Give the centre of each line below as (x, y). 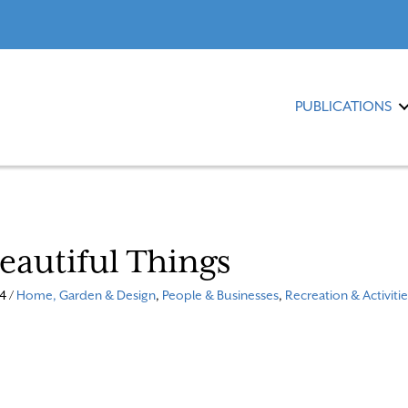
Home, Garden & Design (86, 295)
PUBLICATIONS (344, 107)
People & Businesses (220, 295)
